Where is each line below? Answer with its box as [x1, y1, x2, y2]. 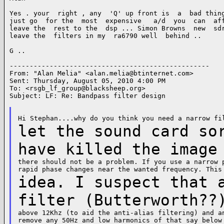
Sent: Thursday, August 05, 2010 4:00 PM [9, 77, 165, 84]
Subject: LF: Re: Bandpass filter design [9, 92, 165, 99]
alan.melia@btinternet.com [89, 69, 189, 77]
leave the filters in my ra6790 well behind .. [9, 32, 201, 39]
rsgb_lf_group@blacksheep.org [29, 84, 141, 92]
